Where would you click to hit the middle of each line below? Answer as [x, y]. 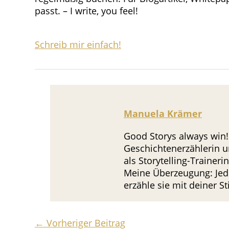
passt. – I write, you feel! [86, 10]
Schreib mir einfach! [78, 44]
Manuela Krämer [163, 113]
